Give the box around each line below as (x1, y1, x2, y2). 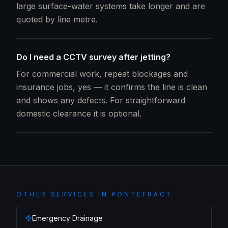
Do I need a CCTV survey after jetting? (16, 52, 170, 62)
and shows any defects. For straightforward (16, 95, 185, 105)
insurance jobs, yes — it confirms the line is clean (16, 82, 207, 92)
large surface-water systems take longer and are (16, 1, 205, 11)
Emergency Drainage (32, 214, 103, 222)
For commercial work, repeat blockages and (16, 69, 188, 79)
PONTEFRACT (111, 190, 173, 198)
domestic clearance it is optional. (16, 108, 141, 119)
